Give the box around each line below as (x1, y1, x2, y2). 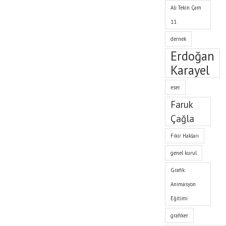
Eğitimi (171, 195, 188, 202)
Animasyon (171, 181, 196, 188)
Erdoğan (171, 48, 215, 64)
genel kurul (171, 149, 197, 156)
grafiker (171, 212, 189, 219)
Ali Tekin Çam (171, 4, 202, 11)
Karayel (171, 62, 210, 78)
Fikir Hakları (171, 132, 199, 139)
